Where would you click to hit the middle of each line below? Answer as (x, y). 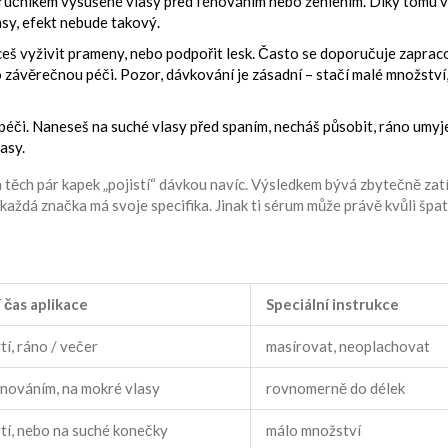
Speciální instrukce (332, 303)
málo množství (313, 429)
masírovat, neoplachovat (348, 345)
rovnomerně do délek (335, 387)
